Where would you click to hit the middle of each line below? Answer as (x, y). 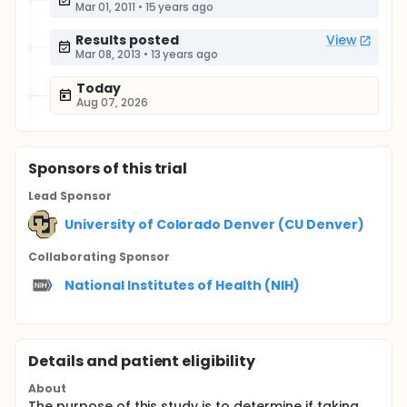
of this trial (144, 169)
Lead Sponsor (70, 196)
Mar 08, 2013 (108, 54)
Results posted (127, 40)
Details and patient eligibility (142, 361)
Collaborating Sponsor (99, 257)
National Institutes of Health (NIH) (182, 285)
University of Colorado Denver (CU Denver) (214, 224)
